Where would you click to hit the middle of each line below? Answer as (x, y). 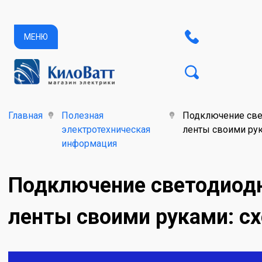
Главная (25, 116)
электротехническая (106, 130)
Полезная (82, 116)
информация (89, 144)
